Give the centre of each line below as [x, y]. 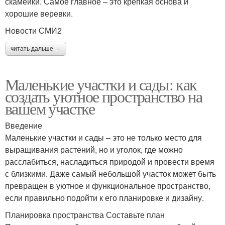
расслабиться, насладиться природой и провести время [110, 161]
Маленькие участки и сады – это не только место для [103, 137]
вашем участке [50, 108]
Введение [24, 125]
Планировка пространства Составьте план [85, 214]
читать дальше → [36, 48]
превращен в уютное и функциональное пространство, [108, 185]
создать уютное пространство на [103, 96]
